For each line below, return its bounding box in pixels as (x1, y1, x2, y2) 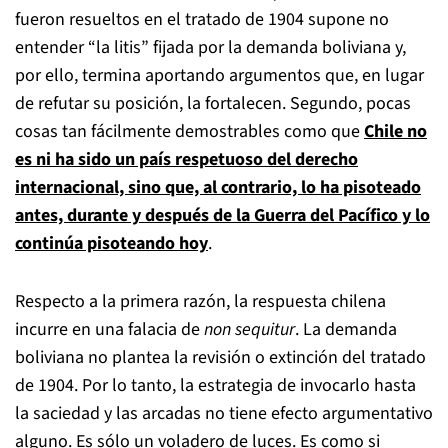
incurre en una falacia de (15, 317, 204, 342)
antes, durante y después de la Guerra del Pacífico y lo (15, 203, 430, 228)
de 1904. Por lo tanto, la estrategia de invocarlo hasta (15, 373, 416, 398)
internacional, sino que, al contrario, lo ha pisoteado (15, 175, 421, 200)
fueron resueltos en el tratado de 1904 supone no (15, 7, 389, 32)
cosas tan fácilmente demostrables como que (15, 119, 364, 144)
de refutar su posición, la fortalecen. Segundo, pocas (15, 91, 411, 116)
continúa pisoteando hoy (15, 231, 208, 256)
